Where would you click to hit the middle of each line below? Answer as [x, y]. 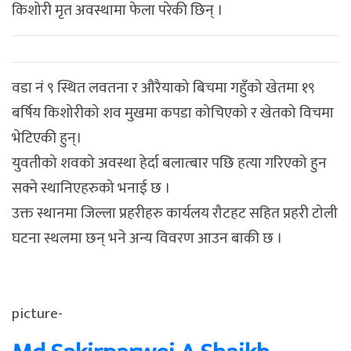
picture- [37, 313]
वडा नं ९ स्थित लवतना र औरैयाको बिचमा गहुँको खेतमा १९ [163, 87]
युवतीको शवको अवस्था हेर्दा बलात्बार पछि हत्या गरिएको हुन [169, 163]
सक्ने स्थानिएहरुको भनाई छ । [91, 188]
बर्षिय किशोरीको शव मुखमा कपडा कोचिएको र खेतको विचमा [173, 112]
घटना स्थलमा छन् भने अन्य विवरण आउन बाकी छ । [147, 238]
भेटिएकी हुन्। [47, 138]
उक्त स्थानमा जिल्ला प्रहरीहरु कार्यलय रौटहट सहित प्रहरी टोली [175, 213]
